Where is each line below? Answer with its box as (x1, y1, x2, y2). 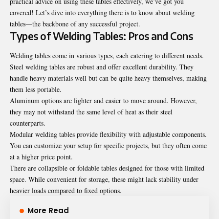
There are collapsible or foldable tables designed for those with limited (10, 163, 204, 173)
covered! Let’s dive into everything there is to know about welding (10, 8, 195, 18)
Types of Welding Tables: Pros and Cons (10, 29, 193, 43)
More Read (27, 205, 69, 216)
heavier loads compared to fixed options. (10, 185, 122, 195)
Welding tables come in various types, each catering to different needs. (10, 50, 204, 60)
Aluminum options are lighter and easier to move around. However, (10, 95, 197, 105)
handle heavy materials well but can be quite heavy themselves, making (10, 73, 207, 83)
